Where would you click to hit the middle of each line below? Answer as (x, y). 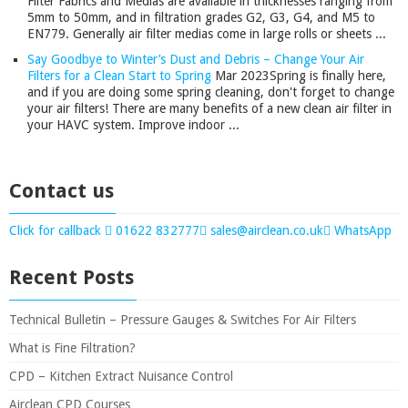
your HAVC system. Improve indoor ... (133, 124)
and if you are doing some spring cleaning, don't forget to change (211, 92)
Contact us (61, 190)
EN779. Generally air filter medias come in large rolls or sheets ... (207, 33)
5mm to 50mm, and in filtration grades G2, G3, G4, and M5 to (201, 17)
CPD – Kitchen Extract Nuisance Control (121, 376)
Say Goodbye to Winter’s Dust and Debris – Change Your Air (196, 59)
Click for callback (57, 230)
